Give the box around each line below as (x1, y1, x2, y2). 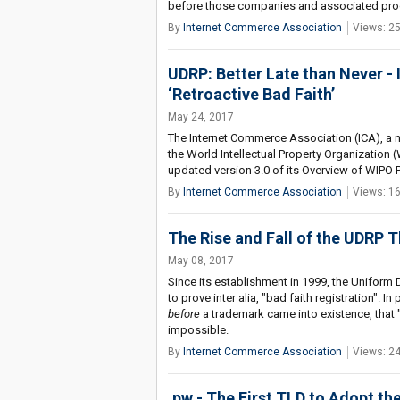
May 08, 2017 (167, 254, 234, 267)
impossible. (167, 323, 229, 337)
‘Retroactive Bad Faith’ (167, 85, 335, 104)
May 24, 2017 (167, 111, 234, 123)
